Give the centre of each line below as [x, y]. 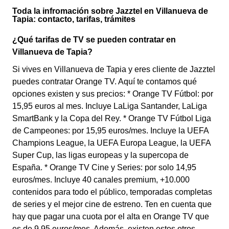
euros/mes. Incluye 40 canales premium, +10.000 [101, 180]
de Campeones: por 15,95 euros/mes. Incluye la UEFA [110, 131]
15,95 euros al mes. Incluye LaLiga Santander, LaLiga [110, 106]
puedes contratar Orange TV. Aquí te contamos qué [105, 82]
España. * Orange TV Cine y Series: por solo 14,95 [104, 167]
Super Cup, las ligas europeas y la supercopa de [100, 155]
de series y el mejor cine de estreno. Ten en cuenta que [112, 204]
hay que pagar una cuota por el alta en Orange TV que [111, 216]
